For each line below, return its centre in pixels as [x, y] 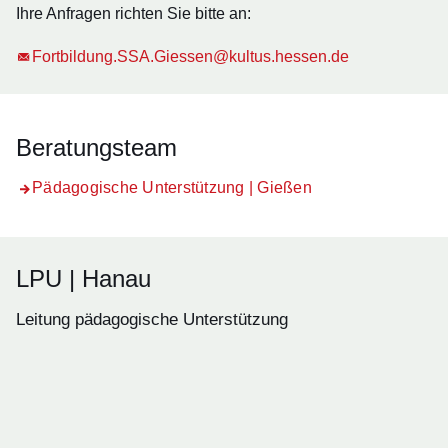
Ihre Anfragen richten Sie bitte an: [133, 13]
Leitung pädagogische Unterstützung [152, 319]
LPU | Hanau [83, 278]
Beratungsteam [96, 147]
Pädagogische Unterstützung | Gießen [172, 187]
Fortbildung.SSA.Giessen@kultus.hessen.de [190, 56]
